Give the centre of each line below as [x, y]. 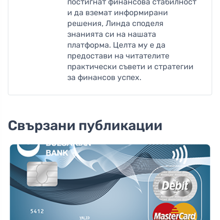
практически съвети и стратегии [130, 67]
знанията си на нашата [112, 34]
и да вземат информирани [118, 13]
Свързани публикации [85, 126]
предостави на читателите [118, 56]
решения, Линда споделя [115, 24]
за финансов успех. [104, 78]
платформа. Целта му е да [116, 45]
